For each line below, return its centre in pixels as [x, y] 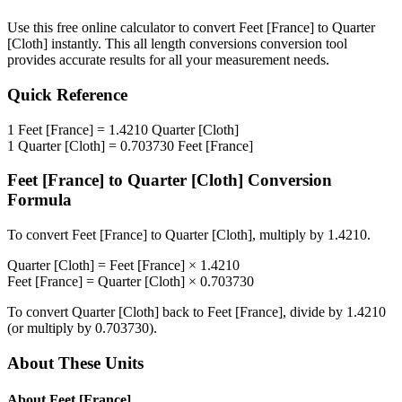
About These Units [75, 363]
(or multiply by [51, 328]
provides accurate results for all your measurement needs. [168, 60]
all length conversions [195, 44]
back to [183, 312]
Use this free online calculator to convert [123, 28]
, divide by [315, 312]
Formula [39, 200]
